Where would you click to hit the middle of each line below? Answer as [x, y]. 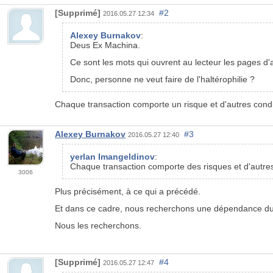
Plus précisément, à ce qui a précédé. [128, 191]
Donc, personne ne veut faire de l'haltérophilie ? [162, 79]
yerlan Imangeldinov [112, 156]
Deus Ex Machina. [105, 45]
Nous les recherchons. [98, 225]
